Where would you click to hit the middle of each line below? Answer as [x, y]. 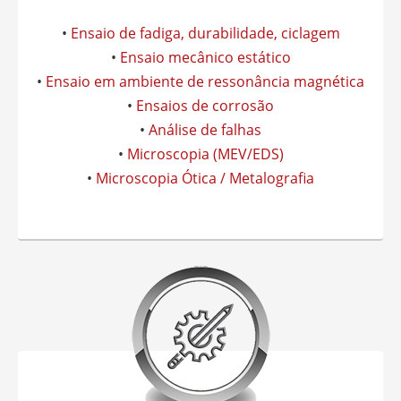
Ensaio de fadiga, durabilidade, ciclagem [205, 33]
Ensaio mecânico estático [205, 57]
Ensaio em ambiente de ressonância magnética [205, 81]
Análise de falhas [205, 130]
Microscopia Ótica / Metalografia [205, 178]
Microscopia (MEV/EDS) [205, 154]
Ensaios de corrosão [205, 106]
